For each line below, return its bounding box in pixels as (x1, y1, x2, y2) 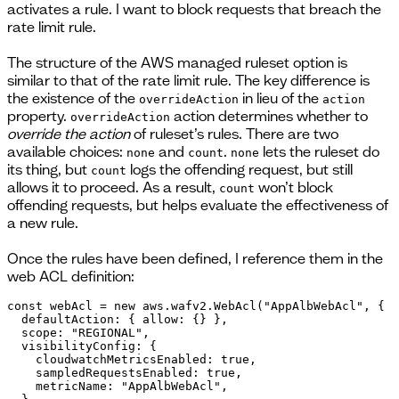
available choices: (7, 142, 126, 160)
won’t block (255, 177, 333, 196)
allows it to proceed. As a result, (7, 177, 219, 196)
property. (7, 106, 70, 125)
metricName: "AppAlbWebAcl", (7, 379, 228, 393)
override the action (7, 124, 130, 142)
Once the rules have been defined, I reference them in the (7, 248, 383, 267)
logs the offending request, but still (126, 159, 353, 178)
